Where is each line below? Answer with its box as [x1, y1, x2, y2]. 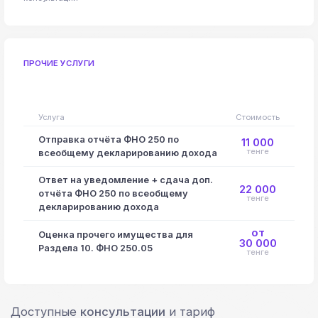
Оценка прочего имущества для [38, 229, 193, 241]
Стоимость [236, 112, 280, 123]
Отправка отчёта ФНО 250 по [38, 134, 179, 146]
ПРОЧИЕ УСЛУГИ [23, 57, 94, 68]
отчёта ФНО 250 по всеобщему [38, 188, 188, 199]
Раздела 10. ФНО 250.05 [38, 243, 153, 254]
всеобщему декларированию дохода [38, 148, 217, 159]
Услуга [38, 112, 65, 123]
